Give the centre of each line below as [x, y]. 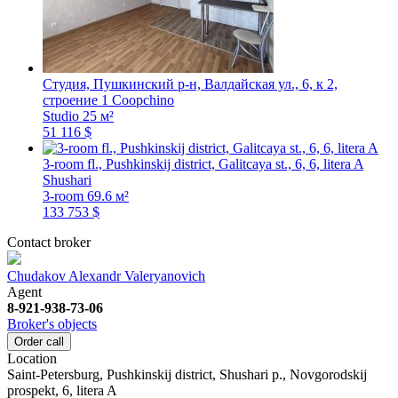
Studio [61, 115]
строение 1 [76, 99]
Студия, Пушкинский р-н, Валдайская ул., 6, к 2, [190, 84]
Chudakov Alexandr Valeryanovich [106, 275]
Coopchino [143, 99]
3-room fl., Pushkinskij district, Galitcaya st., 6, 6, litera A [203, 163]
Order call [39, 341]
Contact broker [49, 242]
